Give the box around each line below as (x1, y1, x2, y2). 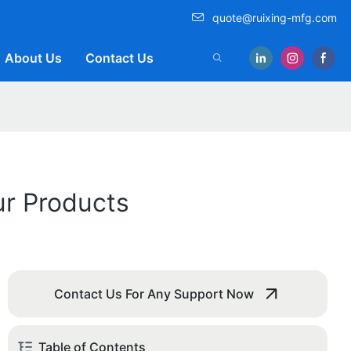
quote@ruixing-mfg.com (212, 11, 337, 24)
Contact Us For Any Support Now (54, 286, 254, 302)
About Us (5, 50, 62, 66)
